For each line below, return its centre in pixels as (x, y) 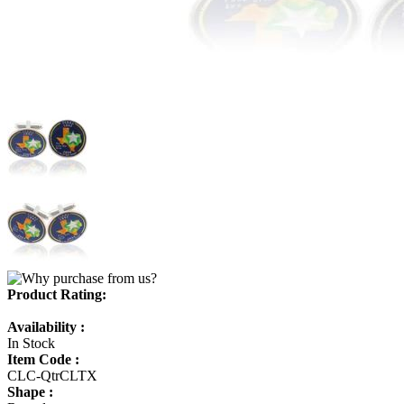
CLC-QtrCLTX (52, 375)
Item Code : (43, 359)
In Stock (31, 343)
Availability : (46, 326)
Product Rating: (57, 294)
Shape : (30, 391)
